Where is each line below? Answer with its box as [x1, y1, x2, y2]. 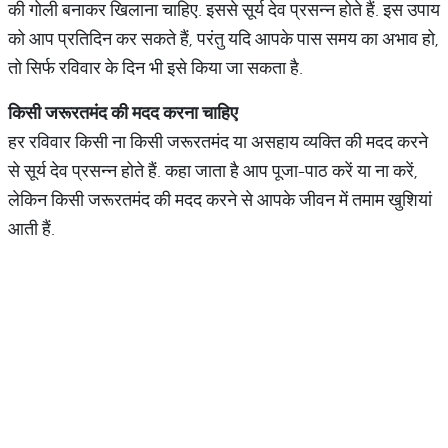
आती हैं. [8, 217, 59, 240]
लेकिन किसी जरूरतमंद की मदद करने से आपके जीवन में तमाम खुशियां [8, 188, 432, 211]
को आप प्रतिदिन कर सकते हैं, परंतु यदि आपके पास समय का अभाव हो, [8, 27, 439, 50]
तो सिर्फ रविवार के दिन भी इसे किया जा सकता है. [8, 56, 303, 79]
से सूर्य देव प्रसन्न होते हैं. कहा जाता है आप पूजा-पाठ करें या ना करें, [8, 159, 418, 182]
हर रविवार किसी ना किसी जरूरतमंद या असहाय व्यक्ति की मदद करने [8, 130, 428, 153]
